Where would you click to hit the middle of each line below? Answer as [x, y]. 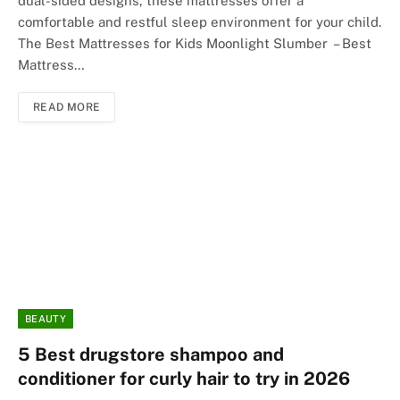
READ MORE [67, 107]
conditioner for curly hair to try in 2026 [184, 378]
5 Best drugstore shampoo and [151, 354]
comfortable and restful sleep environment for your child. [200, 21]
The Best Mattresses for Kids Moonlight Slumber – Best [195, 43]
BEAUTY [46, 318]
